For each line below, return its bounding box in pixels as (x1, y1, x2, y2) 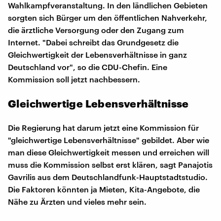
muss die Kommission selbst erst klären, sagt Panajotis (8, 159, 213, 169)
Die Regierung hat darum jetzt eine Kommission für (8, 122, 199, 132)
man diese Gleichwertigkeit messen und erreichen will (8, 147, 209, 157)
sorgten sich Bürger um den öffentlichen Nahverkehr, (8, 12, 207, 22)
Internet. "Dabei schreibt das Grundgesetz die (8, 37, 179, 47)
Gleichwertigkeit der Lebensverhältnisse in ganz (8, 49, 187, 59)
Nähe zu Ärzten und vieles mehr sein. (8, 196, 147, 206)
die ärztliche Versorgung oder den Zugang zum (8, 25, 184, 35)
